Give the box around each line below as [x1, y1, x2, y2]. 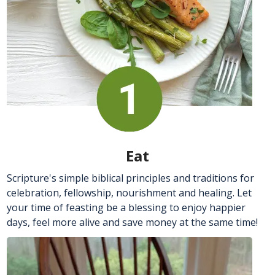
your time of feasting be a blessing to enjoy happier [7, 200, 246, 214]
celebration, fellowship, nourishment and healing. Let [7, 185, 252, 199]
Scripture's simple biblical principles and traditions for [7, 171, 254, 185]
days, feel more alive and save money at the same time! [7, 215, 258, 229]
